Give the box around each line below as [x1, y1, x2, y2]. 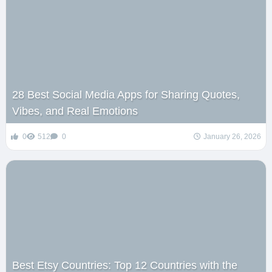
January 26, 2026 [203, 132, 262, 141]
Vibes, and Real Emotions [12, 104, 138, 117]
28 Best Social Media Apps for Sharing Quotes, [12, 88, 240, 101]
